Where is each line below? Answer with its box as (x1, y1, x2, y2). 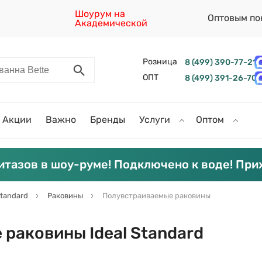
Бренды (90, 114, 125, 125)
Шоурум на (75, 8, 126, 19)
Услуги (139, 114, 173, 125)
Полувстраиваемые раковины (102, 191, 211, 200)
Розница (142, 57, 177, 67)
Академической (75, 18, 148, 29)
